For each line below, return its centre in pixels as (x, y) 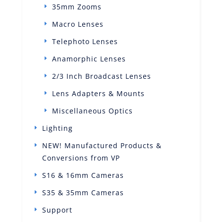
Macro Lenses (78, 24)
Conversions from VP (81, 158)
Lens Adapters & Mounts (98, 93)
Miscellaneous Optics (92, 111)
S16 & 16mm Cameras (83, 175)
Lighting (57, 128)
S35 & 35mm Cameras (83, 192)
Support (57, 210)
